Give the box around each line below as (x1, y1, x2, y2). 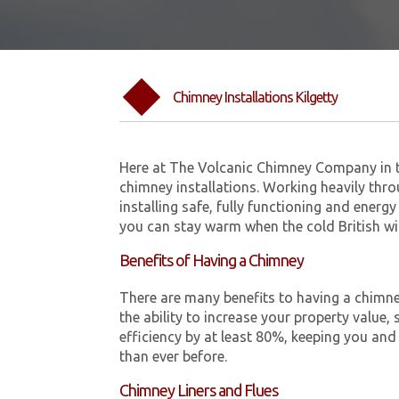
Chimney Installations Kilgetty (173, 88, 338, 105)
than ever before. (119, 348, 228, 365)
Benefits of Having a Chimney (119, 251, 305, 270)
